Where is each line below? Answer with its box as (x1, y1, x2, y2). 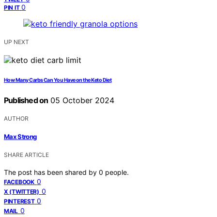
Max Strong (4, 133, 37, 141)
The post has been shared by (4, 168, 99, 177)
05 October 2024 (48, 95, 115, 105)
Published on (4, 95, 48, 105)
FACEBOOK (4, 178, 34, 186)
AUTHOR (4, 114, 29, 122)
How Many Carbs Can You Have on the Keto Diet (4, 77, 112, 83)
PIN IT (4, 3, 20, 11)
